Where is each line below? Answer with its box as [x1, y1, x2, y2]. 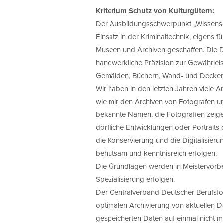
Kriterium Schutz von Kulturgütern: [96, 5, 214, 16]
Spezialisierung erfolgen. [96, 174, 175, 184]
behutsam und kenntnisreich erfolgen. [96, 148, 217, 158]
